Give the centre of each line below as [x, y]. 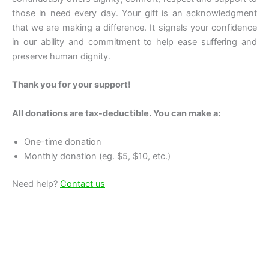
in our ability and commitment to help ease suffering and [134, 42]
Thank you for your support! [71, 85]
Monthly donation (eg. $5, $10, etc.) [97, 156]
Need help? [35, 183]
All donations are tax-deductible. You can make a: [116, 113]
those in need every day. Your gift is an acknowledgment [134, 13]
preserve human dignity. [61, 56]
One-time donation [63, 141]
